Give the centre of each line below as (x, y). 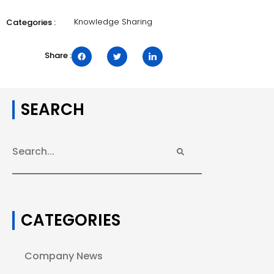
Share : (58, 56)
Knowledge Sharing (113, 22)
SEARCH (53, 109)
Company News (64, 256)
